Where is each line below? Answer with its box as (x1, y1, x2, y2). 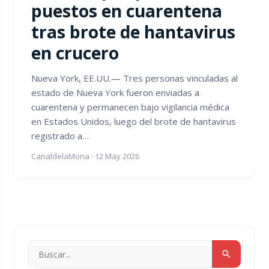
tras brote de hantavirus (31, 20, 235, 43)
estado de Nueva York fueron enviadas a (31, 86, 199, 98)
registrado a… (31, 130, 89, 142)
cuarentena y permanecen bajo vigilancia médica (31, 101, 229, 113)
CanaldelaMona (31, 151, 89, 162)
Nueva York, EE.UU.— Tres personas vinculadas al (31, 72, 238, 84)
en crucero (31, 41, 119, 64)
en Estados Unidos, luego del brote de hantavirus (31, 115, 236, 127)
